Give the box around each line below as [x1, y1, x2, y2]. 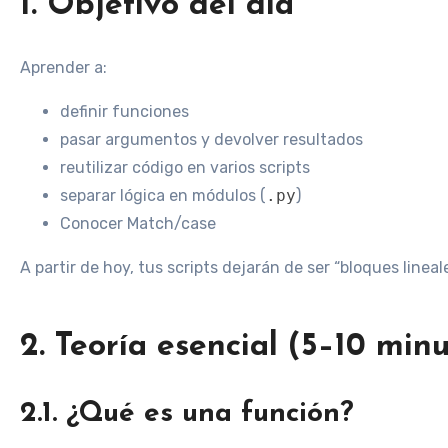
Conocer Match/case [60, 213, 216, 233]
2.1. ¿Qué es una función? [20, 400, 354, 429]
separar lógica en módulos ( [60, 185, 266, 205]
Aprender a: [20, 57, 107, 77]
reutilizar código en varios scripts [60, 157, 310, 177]
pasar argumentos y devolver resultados [60, 129, 363, 149]
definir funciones [60, 101, 189, 121]
